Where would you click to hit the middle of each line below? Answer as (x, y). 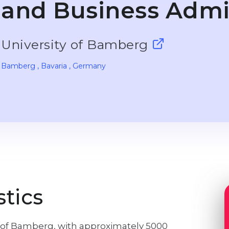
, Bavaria (52, 66)
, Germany (87, 66)
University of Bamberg (76, 44)
